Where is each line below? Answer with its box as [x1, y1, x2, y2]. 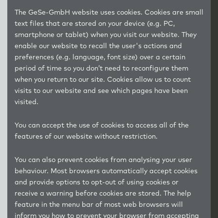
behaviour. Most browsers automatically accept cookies [15, 168, 198, 175]
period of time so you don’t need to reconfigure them [15, 65, 188, 72]
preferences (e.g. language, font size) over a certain [15, 54, 185, 61]
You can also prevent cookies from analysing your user [15, 157, 192, 163]
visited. [15, 99, 38, 106]
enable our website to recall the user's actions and [15, 43, 182, 50]
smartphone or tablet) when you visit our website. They [15, 32, 197, 38]
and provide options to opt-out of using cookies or [15, 179, 179, 186]
